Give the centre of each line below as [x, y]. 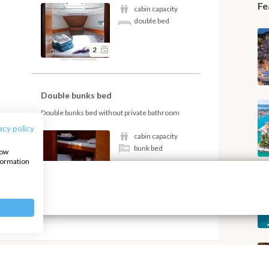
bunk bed [149, 148]
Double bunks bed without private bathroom [110, 112]
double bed [152, 20]
